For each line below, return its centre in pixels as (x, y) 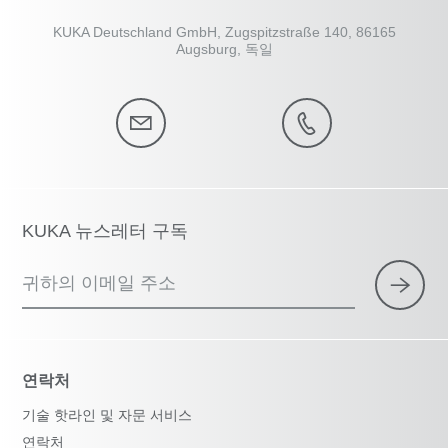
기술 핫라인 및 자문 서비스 (107, 414)
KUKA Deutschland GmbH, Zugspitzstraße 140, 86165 (224, 31)
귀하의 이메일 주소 (99, 282)
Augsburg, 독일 (224, 48)
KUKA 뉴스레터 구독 (105, 230)
